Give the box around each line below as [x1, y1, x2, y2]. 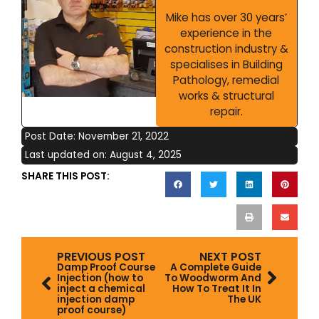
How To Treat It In [172, 281, 261, 296]
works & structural [178, 88, 274, 103]
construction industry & [164, 41, 288, 56]
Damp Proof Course [57, 260, 155, 274]
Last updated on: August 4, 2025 [25, 147, 182, 162]
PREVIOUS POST [57, 248, 145, 265]
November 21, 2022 [78, 129, 169, 143]
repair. [209, 103, 243, 119]
